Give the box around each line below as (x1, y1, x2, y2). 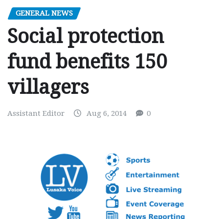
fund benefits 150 (7, 50, 167, 74)
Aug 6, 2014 (87, 109, 127, 118)
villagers (7, 76, 89, 99)
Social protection (7, 25, 164, 48)
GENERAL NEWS (16, 8, 73, 18)
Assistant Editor (7, 109, 65, 118)
